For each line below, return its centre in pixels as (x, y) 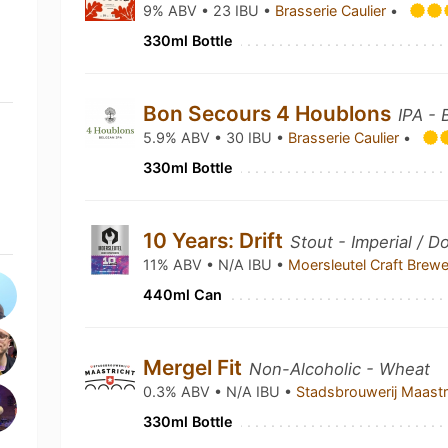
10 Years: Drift (216, 240)
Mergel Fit (195, 367)
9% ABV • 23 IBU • (209, 10)
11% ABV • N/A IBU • (216, 264)
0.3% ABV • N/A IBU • (220, 391)
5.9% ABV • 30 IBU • (216, 137)
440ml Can (183, 294)
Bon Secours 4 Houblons (270, 113)
